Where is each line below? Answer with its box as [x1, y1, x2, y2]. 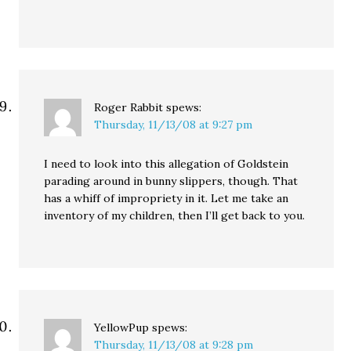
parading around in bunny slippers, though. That [44, 174, 299, 189]
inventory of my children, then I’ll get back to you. [44, 208, 306, 223]
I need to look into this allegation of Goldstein [44, 157, 289, 172]
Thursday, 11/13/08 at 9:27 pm [94, 118, 253, 132]
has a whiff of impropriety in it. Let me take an [44, 191, 289, 206]
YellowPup [94, 320, 150, 335]
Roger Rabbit [94, 100, 164, 115]
